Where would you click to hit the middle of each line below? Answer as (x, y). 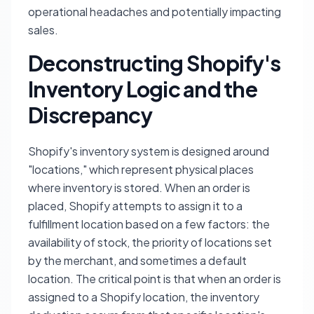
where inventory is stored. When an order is (139, 188)
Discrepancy (90, 115)
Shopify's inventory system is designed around (149, 151)
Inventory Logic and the (143, 89)
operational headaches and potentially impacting (155, 12)
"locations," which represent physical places (141, 170)
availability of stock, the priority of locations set (150, 243)
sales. (43, 30)
